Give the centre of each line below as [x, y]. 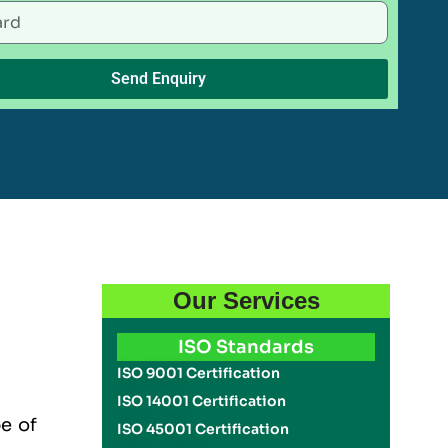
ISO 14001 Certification [202, 401]
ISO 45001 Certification [203, 429]
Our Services [246, 300]
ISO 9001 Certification [199, 373]
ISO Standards [246, 347]
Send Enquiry [158, 78]
